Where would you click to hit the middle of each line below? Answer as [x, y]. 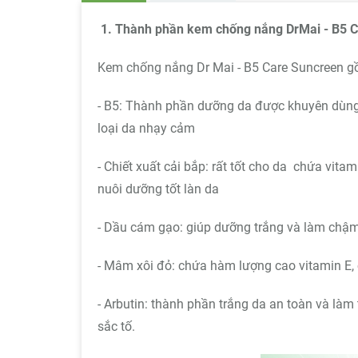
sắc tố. [116, 326]
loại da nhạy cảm [146, 128]
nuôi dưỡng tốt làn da [158, 189]
